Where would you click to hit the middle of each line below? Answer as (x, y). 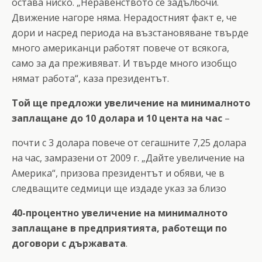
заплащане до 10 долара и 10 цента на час (118, 118)
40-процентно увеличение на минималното (120, 213)
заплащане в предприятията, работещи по (119, 228)
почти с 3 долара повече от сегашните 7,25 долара (129, 142)
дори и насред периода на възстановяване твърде (130, 32)
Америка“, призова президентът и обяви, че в (118, 173)
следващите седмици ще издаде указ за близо (119, 188)
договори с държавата (69, 243)
